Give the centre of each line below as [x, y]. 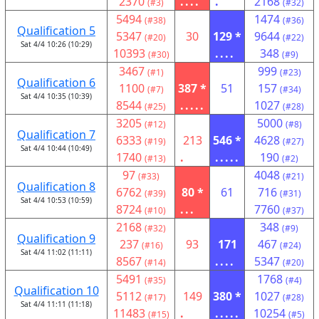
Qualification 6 [56, 83]
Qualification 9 [56, 239]
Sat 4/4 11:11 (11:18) [56, 304]
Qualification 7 [56, 135]
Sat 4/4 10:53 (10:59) [56, 200]
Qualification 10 [56, 291]
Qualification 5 [56, 31]
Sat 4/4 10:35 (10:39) [56, 96]
